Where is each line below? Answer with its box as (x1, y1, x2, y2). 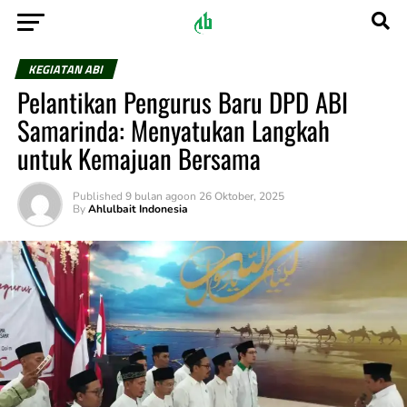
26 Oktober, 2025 (198, 189, 284, 203)
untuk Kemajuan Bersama (16, 139, 261, 177)
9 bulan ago (124, 189, 184, 203)
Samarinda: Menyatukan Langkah (16, 111, 330, 149)
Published (72, 189, 123, 203)
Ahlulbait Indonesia (87, 202, 188, 216)
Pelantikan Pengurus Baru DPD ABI (16, 83, 348, 121)
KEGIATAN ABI (25, 60, 106, 78)
